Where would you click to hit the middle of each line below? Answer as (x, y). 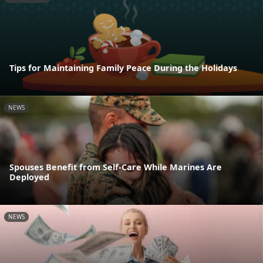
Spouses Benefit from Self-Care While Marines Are (116, 167)
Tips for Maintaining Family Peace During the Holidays (123, 68)
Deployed (29, 177)
